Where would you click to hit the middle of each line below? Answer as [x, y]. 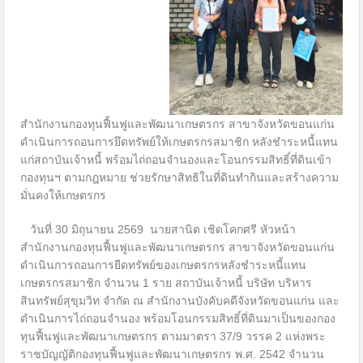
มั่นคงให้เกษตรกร [64, 195]
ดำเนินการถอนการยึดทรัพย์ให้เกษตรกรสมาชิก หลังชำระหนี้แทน [179, 141]
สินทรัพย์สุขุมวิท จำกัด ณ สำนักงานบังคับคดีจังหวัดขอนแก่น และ [180, 300]
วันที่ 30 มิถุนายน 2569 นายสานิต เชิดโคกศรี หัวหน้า [158, 229]
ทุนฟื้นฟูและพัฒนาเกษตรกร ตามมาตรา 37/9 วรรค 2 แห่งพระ [173, 336]
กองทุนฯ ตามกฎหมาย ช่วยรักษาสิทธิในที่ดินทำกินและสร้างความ [180, 177]
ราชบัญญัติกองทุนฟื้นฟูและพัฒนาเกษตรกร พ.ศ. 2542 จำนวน [173, 354]
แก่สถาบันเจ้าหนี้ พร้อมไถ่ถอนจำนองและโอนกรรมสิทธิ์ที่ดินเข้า [176, 159]
